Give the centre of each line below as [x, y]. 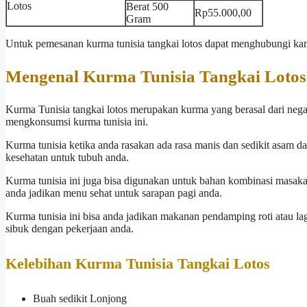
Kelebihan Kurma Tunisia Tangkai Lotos [138, 264]
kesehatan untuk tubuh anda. [67, 157]
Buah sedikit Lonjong [80, 299]
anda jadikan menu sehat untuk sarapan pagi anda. [114, 193]
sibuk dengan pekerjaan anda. [70, 228]
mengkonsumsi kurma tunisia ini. [77, 121]
